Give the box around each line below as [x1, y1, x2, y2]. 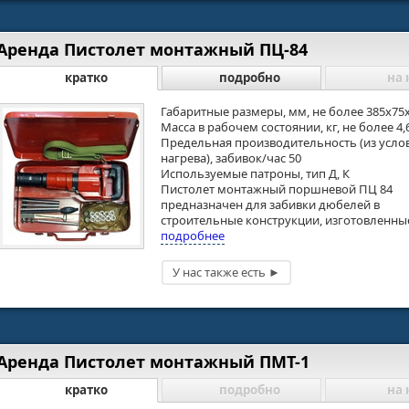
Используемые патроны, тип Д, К [161, 164, 350, 182]
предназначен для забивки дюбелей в [161, 195, 380, 213]
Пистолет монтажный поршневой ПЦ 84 [161, 180, 393, 197]
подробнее [161, 226, 225, 244]
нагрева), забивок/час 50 [161, 149, 301, 166]
